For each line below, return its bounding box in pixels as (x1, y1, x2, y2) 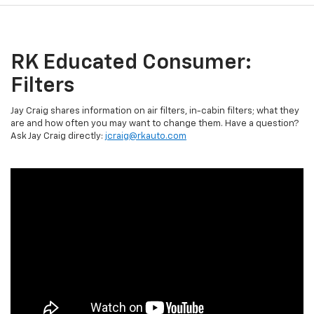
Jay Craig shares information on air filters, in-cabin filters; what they (11, 107, 299, 116)
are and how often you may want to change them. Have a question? (11, 119, 299, 129)
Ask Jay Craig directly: (11, 132, 105, 142)
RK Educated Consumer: (11, 53, 252, 74)
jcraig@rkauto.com (105, 132, 186, 142)
